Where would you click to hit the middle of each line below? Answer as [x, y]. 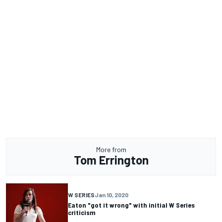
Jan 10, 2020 [111, 195]
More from [111, 149]
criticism [82, 213]
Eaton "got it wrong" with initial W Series [131, 205]
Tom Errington [111, 160]
